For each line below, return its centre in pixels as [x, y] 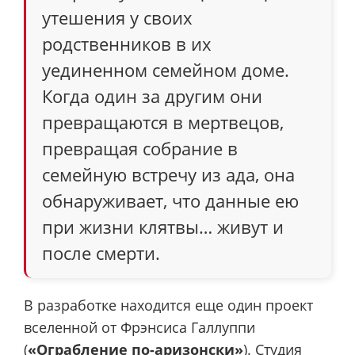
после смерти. [101, 252]
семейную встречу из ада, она [168, 174]
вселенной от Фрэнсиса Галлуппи [139, 327]
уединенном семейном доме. [166, 69]
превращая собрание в [140, 148]
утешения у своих [117, 17]
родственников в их [127, 43]
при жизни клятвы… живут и [163, 226]
